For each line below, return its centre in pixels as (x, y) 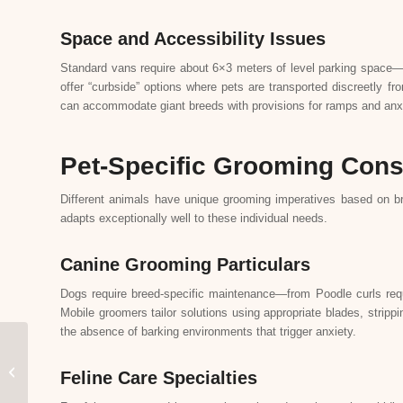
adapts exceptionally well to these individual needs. (194, 219)
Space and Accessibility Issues (193, 38)
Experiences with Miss (94, 371)
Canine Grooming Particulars (185, 265)
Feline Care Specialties (159, 378)
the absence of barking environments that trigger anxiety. (208, 332)
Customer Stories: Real (94, 352)
